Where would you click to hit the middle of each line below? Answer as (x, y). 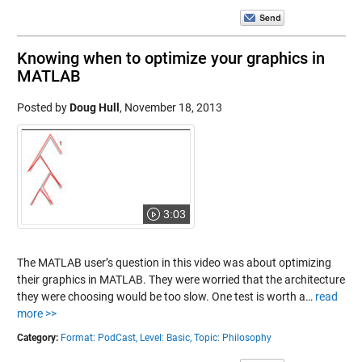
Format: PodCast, (99, 337)
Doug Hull (94, 108)
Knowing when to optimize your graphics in (170, 59)
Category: (37, 337)
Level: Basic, (165, 337)
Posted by (43, 108)
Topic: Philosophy (232, 337)
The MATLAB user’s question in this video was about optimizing (174, 262)
